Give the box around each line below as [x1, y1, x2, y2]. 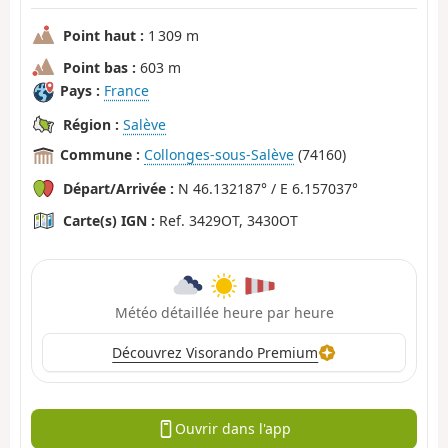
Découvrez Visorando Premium [112, 342, 319, 362]
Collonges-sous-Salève [144, 145, 294, 165]
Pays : [60, 81, 100, 101]
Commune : [60, 145, 140, 165]
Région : [63, 114, 119, 134]
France [104, 81, 149, 101]
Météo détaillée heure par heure [114, 302, 334, 322]
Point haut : [63, 25, 144, 45]
